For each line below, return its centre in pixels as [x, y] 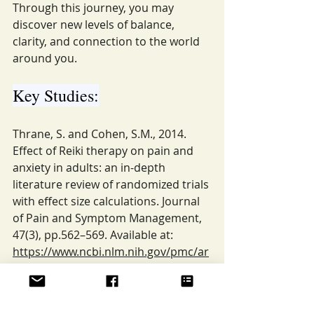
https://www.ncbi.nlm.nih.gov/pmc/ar [111, 252]
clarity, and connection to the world [108, 41]
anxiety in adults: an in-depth [90, 168]
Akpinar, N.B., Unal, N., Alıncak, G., [102, 285]
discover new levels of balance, [95, 25]
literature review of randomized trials [112, 184]
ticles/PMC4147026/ [64, 268]
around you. [45, 58]
